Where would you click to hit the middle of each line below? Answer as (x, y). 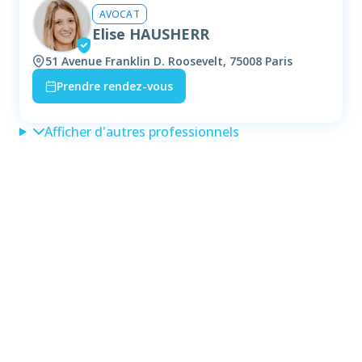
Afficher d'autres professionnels (141, 132)
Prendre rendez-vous (115, 86)
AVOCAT (120, 14)
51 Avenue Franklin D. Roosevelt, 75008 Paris (169, 61)
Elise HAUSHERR (151, 34)
